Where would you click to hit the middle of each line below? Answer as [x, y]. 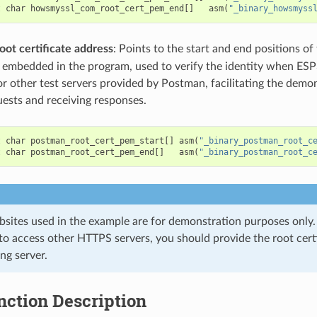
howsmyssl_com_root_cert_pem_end [107, 8]
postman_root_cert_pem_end [92, 152]
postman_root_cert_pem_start [97, 140]
